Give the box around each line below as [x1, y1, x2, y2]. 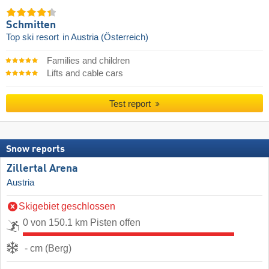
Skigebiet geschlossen [19, 201, 115, 212]
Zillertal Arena [7, 163, 78, 175]
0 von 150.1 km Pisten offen [23, 217, 141, 228]
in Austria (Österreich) [62, 32, 148, 43]
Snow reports [6, 145, 65, 155]
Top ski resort [6, 32, 61, 43]
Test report [109, 98, 154, 109]
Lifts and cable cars [46, 68, 123, 79]
